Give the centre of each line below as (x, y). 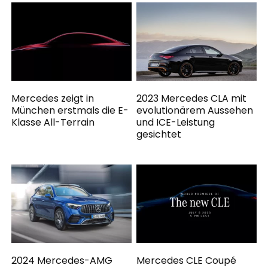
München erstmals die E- (70, 110)
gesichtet (159, 134)
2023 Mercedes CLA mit (192, 98)
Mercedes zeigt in (53, 98)
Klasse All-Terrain (53, 122)
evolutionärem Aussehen (195, 110)
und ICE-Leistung (176, 122)
